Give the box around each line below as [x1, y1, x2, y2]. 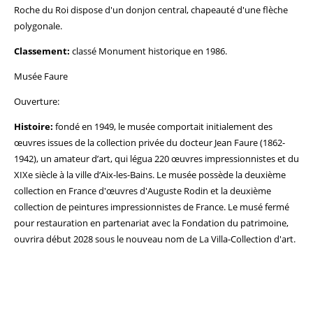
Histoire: [14, 120, 53, 133]
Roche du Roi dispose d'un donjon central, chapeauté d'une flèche [14, 3, 288, 16]
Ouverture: [14, 95, 59, 108]
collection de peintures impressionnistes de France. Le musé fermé [14, 201, 289, 213]
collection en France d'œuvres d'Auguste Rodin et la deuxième [14, 184, 271, 197]
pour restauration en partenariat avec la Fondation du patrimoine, [14, 217, 289, 229]
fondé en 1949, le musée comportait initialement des [53, 120, 272, 133]
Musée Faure [14, 70, 68, 82]
